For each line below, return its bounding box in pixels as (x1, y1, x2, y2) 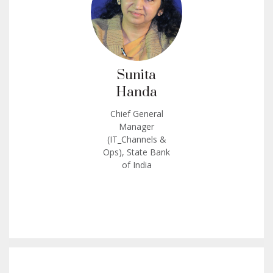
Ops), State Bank (103, 146, 170, 158)
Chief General (110, 107, 163, 119)
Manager (119, 120, 154, 132)
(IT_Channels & (107, 133, 166, 145)
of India (121, 158, 152, 171)
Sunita (117, 66, 156, 83)
